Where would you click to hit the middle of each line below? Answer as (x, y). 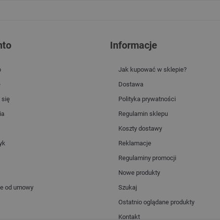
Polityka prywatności (147, 99)
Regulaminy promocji (147, 158)
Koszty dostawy (140, 129)
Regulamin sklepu (143, 114)
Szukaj (128, 188)
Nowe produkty (139, 173)
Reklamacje (135, 143)
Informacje (135, 45)
